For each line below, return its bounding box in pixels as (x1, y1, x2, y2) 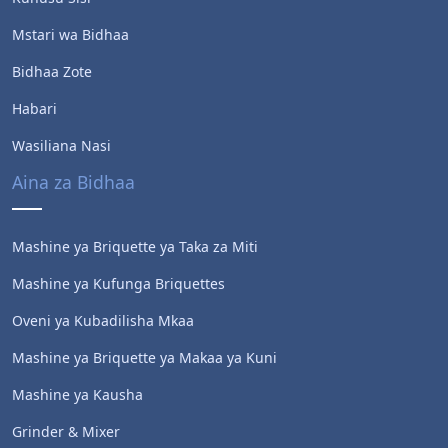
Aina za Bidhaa (12, 169, 135, 194)
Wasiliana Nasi (12, 135, 111, 155)
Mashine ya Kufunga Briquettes (12, 273, 225, 293)
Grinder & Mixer (12, 421, 120, 441)
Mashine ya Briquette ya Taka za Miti (12, 236, 258, 256)
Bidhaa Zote (12, 61, 92, 81)
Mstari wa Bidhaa (12, 24, 129, 44)
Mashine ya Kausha (12, 384, 143, 404)
